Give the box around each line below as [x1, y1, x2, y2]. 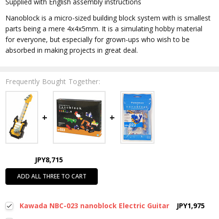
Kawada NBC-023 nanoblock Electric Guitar [19, 201, 169, 211]
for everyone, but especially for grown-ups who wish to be [5, 35, 190, 44]
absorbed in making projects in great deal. [5, 45, 138, 55]
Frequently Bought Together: [5, 77, 100, 87]
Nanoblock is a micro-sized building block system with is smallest [5, 13, 211, 23]
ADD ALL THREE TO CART [17, 172, 87, 181]
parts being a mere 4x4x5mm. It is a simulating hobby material [5, 24, 203, 34]
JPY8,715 [35, 155, 64, 165]
